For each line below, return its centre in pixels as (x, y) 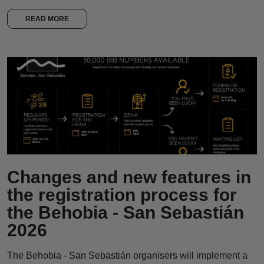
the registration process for (122, 194)
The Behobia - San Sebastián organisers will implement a (127, 255)
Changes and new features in (129, 177)
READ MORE (47, 19)
